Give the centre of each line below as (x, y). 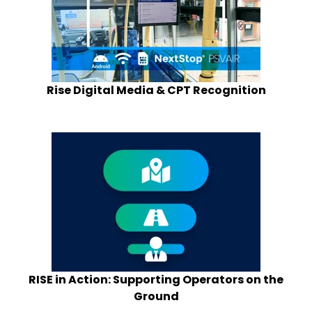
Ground (156, 297)
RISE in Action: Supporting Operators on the (156, 280)
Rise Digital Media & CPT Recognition (156, 91)
